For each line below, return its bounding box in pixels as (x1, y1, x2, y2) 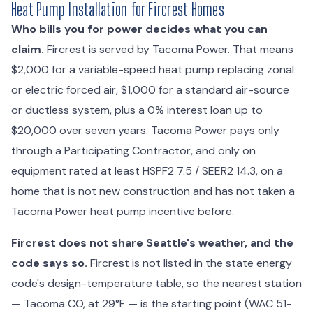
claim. (11, 41, 44, 57)
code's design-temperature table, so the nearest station (11, 275, 302, 291)
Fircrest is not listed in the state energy (87, 255, 292, 270)
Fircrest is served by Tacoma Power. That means (44, 41, 293, 57)
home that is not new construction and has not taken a (11, 183, 295, 198)
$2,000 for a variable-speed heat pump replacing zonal (11, 61, 294, 77)
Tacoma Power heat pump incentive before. (11, 203, 234, 219)
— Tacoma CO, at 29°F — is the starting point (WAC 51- (11, 296, 292, 311)
